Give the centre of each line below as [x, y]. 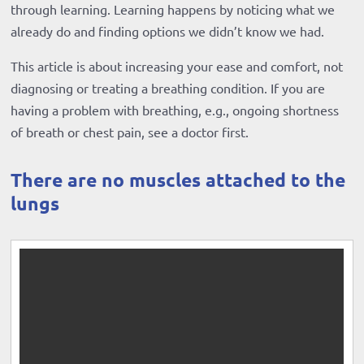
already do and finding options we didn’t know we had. [168, 31]
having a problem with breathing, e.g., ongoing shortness [175, 110]
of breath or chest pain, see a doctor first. [130, 132]
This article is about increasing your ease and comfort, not [177, 66]
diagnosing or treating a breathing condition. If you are [168, 88]
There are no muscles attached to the [178, 180]
